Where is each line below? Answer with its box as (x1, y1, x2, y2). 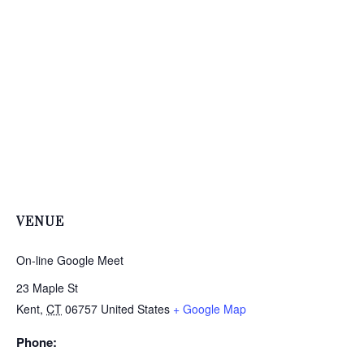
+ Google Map (173, 300, 246, 317)
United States (101, 300, 170, 317)
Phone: (16, 332, 57, 351)
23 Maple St (16, 279, 78, 296)
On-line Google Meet (16, 251, 123, 268)
